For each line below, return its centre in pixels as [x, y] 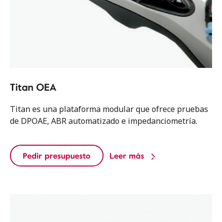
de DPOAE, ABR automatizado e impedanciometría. [104, 121]
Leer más [127, 156]
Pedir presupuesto [57, 156]
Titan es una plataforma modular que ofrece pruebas [109, 109]
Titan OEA [33, 87]
